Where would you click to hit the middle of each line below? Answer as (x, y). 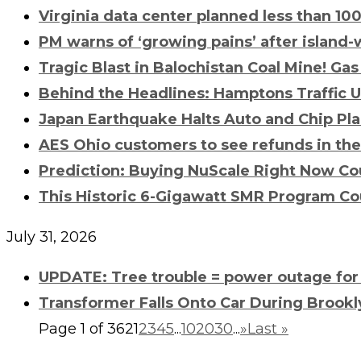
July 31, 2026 (52, 237)
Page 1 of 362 (86, 328)
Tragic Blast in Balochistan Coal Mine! (185, 67)
